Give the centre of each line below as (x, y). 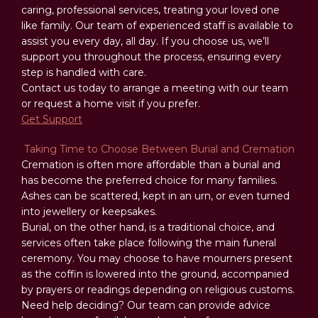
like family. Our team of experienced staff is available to (157, 26)
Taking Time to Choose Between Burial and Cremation (158, 149)
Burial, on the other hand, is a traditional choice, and (148, 227)
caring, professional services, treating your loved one (150, 10)
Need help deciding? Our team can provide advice (146, 305)
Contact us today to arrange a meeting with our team (155, 88)
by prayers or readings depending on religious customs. (158, 290)
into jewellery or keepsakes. (89, 212)
